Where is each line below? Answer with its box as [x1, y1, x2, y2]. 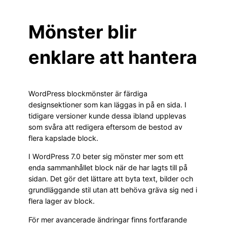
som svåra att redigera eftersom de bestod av [28, 123, 182, 132]
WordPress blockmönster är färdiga [28, 89, 147, 98]
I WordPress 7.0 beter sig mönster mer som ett [28, 152, 183, 161]
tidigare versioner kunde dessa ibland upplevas [28, 111, 186, 121]
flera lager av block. [28, 197, 95, 206]
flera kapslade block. [28, 134, 98, 143]
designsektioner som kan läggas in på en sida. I [28, 100, 186, 109]
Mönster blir [28, 21, 137, 44]
